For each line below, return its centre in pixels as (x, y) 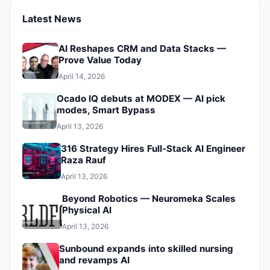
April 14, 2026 (81, 77)
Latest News (52, 19)
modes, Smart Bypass (106, 110)
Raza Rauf (84, 160)
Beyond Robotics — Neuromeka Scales (149, 199)
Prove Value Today (100, 60)
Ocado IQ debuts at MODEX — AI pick (141, 99)
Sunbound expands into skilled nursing (146, 249)
